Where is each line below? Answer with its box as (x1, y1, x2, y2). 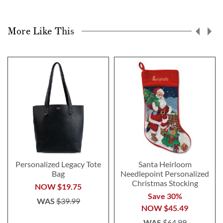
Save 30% (147, 191, 182, 201)
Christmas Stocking (131, 178, 198, 188)
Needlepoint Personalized (120, 168, 209, 178)
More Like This (7, 24, 74, 38)
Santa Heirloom (138, 159, 192, 169)
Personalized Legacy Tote (15, 159, 101, 169)
